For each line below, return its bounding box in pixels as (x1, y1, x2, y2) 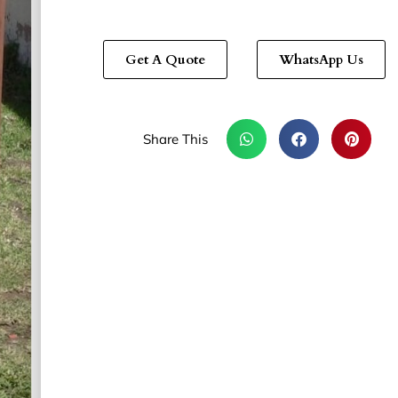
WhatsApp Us (279, 50, 363, 68)
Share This (143, 130, 208, 147)
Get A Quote (125, 50, 205, 68)
